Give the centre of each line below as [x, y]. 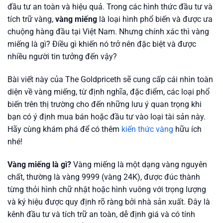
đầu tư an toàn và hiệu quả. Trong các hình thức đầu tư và [110, 7]
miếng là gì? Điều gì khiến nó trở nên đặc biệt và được [102, 44]
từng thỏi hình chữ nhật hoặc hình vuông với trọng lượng [107, 189]
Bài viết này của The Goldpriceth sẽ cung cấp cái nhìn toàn [110, 79]
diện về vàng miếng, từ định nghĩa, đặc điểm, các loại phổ [109, 92]
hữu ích [187, 129]
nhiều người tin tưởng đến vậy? [62, 56]
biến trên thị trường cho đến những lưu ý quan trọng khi [105, 104]
